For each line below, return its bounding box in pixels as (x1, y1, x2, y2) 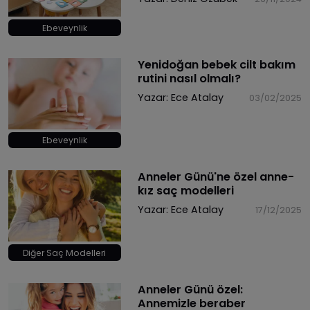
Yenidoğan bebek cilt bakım (137, 56, 295, 73)
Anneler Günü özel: (137, 281, 243, 298)
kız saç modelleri (137, 183, 234, 199)
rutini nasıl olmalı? (137, 70, 241, 86)
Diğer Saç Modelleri (23, 246, 107, 259)
